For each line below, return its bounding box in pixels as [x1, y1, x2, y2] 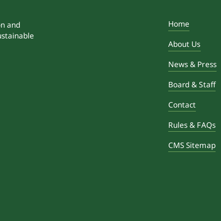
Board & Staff [168, 79, 216, 90]
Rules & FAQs [168, 119, 216, 130]
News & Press [168, 59, 217, 70]
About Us [168, 39, 201, 49]
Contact [168, 99, 196, 110]
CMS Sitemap [168, 140, 216, 150]
